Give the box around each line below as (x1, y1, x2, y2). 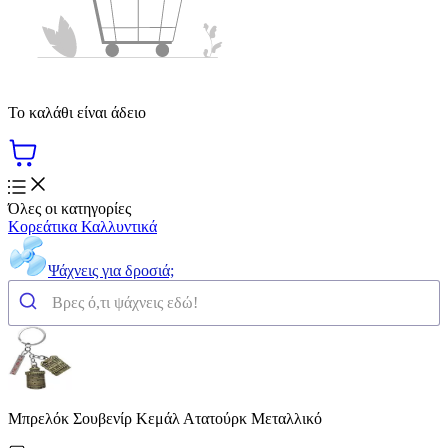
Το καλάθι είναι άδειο (8, 103, 146, 121)
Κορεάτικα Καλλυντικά (8, 217, 157, 235)
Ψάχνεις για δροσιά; (48, 261, 174, 279)
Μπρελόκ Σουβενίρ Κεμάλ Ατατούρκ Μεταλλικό (8, 409, 322, 427)
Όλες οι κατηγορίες (8, 199, 131, 217)
